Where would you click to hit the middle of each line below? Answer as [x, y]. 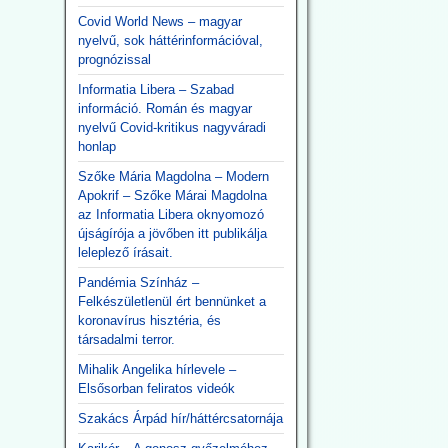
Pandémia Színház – [138, 282]
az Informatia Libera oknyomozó [170, 214]
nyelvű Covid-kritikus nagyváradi [171, 127]
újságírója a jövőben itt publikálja [172, 233]
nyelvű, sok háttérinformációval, [170, 40]
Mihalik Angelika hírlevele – [156, 369]
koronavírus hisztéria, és [149, 320]
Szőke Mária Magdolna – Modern [173, 176]
